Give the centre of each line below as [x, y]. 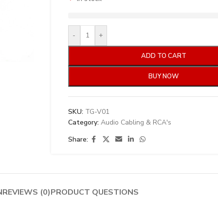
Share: [78, 139]
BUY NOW [164, 76]
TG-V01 [97, 111]
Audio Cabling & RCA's [136, 122]
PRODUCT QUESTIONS [94, 192]
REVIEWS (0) [26, 192]
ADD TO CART [163, 56]
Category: [83, 122]
